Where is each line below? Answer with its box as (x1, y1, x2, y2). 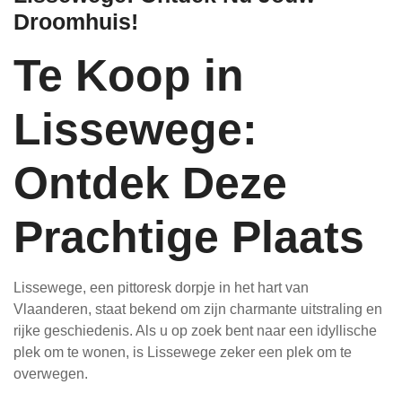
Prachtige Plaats (13, 212, 364, 263)
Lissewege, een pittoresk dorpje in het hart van (13, 280, 309, 296)
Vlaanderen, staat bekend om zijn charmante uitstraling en (13, 301, 382, 318)
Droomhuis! (13, 9, 138, 35)
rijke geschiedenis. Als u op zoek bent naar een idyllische (13, 323, 377, 339)
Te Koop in (13, 50, 244, 101)
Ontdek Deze (13, 158, 287, 209)
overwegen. (13, 366, 88, 382)
